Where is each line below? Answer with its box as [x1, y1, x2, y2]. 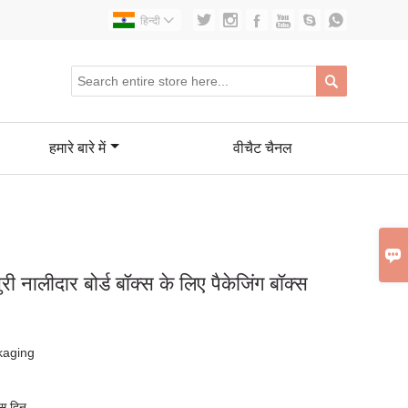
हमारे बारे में [48, 140, 106, 156]
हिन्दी [139, 15, 160, 27]
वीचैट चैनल [233, 140, 292, 156]
